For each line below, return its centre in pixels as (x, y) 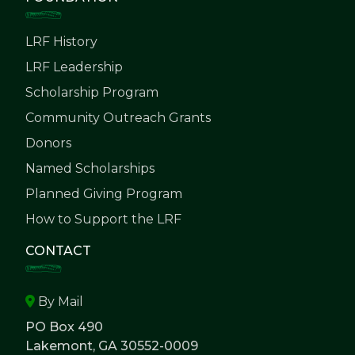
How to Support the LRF (103, 219)
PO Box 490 (64, 326)
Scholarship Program (92, 92)
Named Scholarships (90, 168)
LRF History (61, 41)
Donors (48, 143)
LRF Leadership (74, 67)
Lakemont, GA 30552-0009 (112, 345)
